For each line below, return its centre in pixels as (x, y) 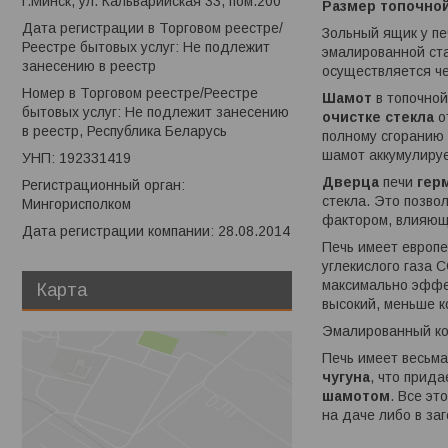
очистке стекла (378, 117)
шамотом (356, 396)
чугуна (346, 377)
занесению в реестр (89, 66)
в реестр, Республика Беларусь (124, 131)
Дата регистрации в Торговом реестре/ (152, 28)
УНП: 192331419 (76, 158)
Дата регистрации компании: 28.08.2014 (156, 231)
